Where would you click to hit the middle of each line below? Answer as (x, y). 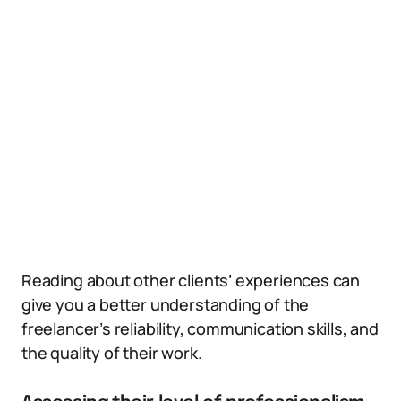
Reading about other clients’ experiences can (191, 280)
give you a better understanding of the (166, 304)
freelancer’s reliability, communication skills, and (200, 328)
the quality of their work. (112, 353)
